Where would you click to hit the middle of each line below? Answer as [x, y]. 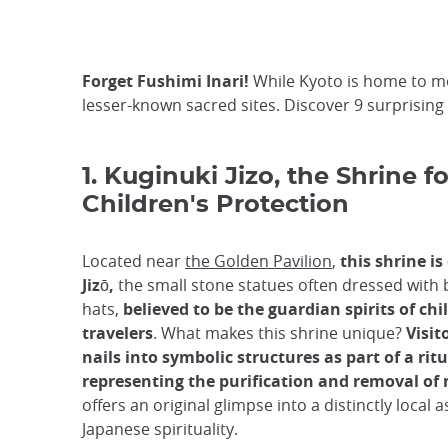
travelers [117, 333]
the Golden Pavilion [258, 261]
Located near [133, 261]
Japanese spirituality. [160, 429]
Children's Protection [215, 205]
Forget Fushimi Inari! [165, 81]
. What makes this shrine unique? [279, 333]
